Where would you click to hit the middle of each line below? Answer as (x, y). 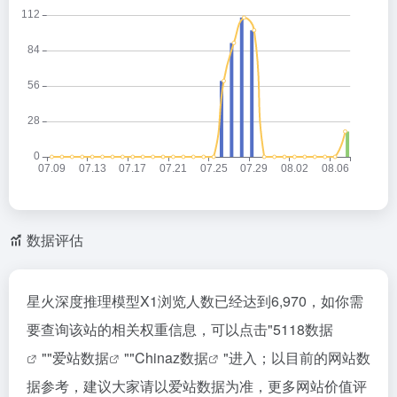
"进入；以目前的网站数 (297, 357)
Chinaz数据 (171, 357)
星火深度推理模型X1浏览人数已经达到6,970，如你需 (195, 300)
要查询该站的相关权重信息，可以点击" (150, 329)
